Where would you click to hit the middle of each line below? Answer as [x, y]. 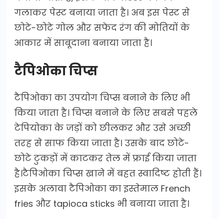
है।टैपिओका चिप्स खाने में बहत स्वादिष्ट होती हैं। [108, 173]
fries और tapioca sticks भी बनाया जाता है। [102, 203]
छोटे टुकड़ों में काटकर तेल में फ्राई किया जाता [105, 158]
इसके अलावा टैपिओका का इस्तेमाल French [102, 188]
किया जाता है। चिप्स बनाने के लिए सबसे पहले [106, 112]
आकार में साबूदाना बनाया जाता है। [83, 43]
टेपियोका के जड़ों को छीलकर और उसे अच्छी [102, 128]
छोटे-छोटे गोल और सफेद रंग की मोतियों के [102, 27]
